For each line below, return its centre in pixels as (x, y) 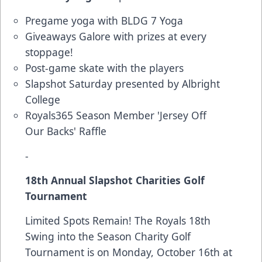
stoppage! (49, 52)
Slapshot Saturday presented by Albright (123, 84)
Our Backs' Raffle (66, 131)
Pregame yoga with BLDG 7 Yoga (104, 21)
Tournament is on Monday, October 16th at (129, 252)
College (43, 100)
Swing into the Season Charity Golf (108, 237)
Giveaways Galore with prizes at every (116, 37)
